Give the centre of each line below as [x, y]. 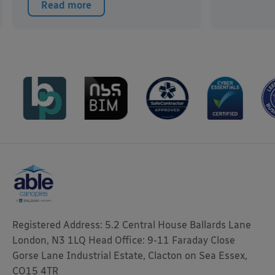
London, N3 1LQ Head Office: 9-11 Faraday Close [124, 241]
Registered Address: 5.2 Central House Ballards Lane [132, 225]
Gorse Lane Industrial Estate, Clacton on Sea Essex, [130, 256]
